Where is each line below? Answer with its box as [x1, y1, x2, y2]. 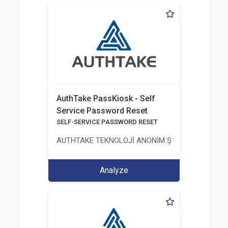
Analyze [99, 165, 128, 175]
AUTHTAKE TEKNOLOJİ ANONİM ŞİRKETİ [56, 136, 193, 145]
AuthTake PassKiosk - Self [56, 94, 155, 103]
